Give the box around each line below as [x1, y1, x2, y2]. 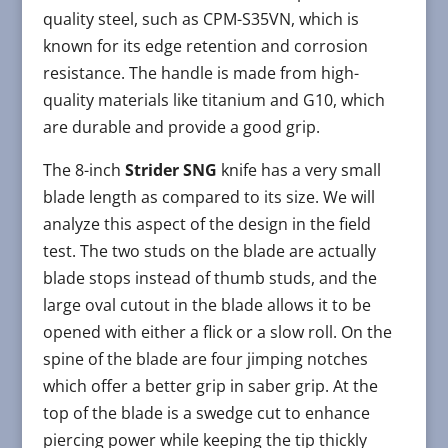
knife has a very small [216, 158, 381, 181]
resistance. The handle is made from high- [42, 61, 359, 84]
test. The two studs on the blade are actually [42, 239, 376, 262]
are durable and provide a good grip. [42, 115, 320, 138]
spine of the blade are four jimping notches [42, 347, 368, 370]
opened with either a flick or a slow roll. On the [42, 320, 392, 343]
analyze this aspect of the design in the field [42, 212, 371, 235]
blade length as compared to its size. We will [42, 185, 375, 208]
